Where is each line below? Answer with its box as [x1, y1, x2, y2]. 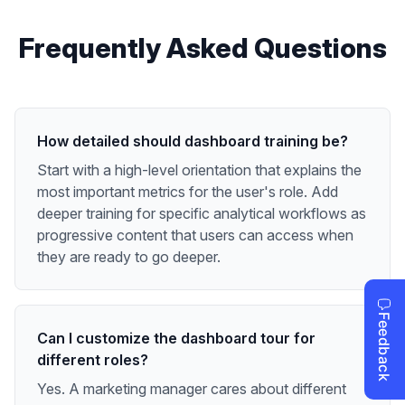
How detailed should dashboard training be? [37, 131, 348, 150]
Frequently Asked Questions [18, 31, 387, 64]
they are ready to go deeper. [37, 247, 221, 266]
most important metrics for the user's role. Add [37, 182, 338, 201]
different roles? [37, 350, 148, 369]
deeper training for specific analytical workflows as [37, 203, 366, 222]
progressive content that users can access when [37, 225, 353, 244]
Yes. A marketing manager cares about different [37, 379, 346, 398]
